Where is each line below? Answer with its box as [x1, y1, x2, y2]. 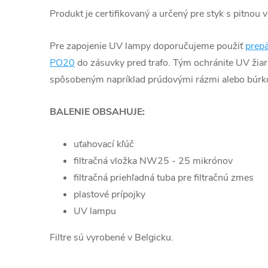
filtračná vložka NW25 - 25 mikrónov [74, 154, 233, 167]
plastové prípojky [74, 187, 145, 201]
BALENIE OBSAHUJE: [50, 105, 145, 118]
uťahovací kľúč [74, 137, 134, 151]
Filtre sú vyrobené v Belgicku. [50, 230, 173, 244]
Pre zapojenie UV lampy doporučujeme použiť [50, 39, 245, 53]
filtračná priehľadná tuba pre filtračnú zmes [74, 170, 254, 184]
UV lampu [74, 204, 116, 218]
